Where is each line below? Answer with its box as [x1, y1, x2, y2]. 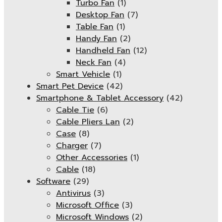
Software [36, 175, 70, 187]
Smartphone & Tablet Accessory [36, 92, 164, 104]
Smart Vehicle [56, 68, 110, 80]
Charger [56, 140, 88, 152]
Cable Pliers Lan [56, 116, 120, 128]
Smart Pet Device [36, 80, 104, 92]
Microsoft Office [56, 199, 119, 211]
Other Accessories [56, 152, 127, 164]
